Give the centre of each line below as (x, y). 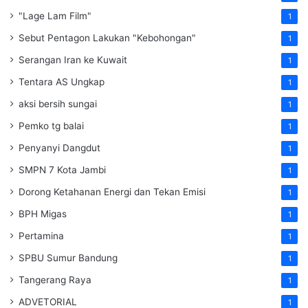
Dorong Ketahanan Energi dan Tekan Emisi (112, 191)
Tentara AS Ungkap (62, 81)
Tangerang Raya (55, 279)
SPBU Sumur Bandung (68, 257)
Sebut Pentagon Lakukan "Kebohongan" (107, 37)
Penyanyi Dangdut (59, 147)
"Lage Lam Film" (55, 15)
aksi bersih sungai (58, 103)
